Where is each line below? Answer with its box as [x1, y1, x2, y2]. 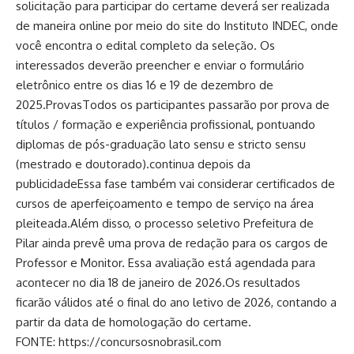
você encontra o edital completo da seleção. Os [16, 38, 275, 53]
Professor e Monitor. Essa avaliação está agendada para [16, 255, 315, 270]
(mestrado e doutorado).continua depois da [16, 156, 250, 171]
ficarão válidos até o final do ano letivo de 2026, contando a [16, 295, 337, 310]
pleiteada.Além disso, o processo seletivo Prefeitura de [16, 216, 314, 231]
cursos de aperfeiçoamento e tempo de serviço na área [16, 196, 314, 211]
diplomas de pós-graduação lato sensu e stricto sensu [16, 137, 306, 152]
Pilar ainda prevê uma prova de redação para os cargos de [16, 235, 328, 250]
